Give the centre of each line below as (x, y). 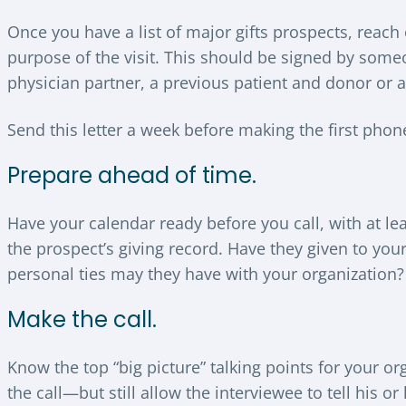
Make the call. (82, 320)
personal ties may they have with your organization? (206, 273)
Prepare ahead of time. (132, 176)
